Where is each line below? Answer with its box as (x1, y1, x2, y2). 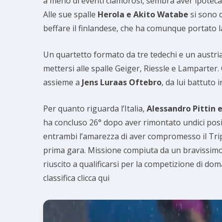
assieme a (43, 77, 82, 88)
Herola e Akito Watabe (98, 9, 188, 20)
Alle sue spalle (43, 9, 98, 20)
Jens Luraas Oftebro (82, 77, 162, 88)
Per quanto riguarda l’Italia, (43, 103, 147, 114)
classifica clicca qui (43, 172, 110, 184)
